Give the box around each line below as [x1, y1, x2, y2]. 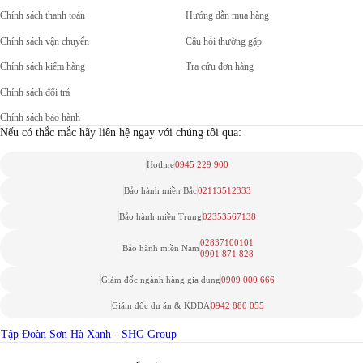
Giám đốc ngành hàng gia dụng [100, 275, 220, 285]
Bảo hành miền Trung [119, 211, 203, 222]
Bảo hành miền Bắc [124, 186, 198, 196]
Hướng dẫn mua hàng [186, 11, 270, 22]
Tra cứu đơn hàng [186, 62, 254, 73]
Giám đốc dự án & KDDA [111, 301, 210, 311]
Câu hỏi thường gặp [186, 36, 263, 47]
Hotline [147, 160, 175, 170]
